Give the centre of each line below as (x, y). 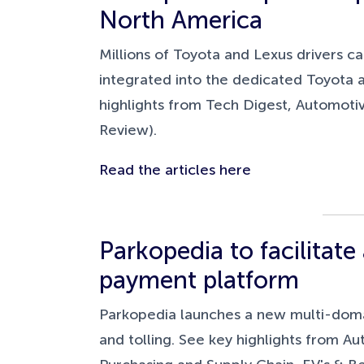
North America (181, 20)
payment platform (199, 280)
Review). (128, 130)
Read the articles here (175, 170)
